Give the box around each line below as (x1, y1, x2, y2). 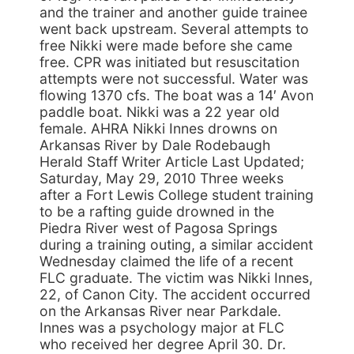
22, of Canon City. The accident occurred (40, 286, 311, 303)
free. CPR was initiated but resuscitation (40, 54, 299, 70)
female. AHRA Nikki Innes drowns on (40, 120, 277, 137)
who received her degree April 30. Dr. (40, 336, 286, 352)
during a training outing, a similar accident (40, 236, 313, 253)
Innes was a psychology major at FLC (40, 319, 284, 336)
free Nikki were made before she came (40, 37, 292, 54)
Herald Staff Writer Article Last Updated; (40, 153, 304, 170)
